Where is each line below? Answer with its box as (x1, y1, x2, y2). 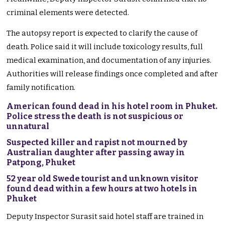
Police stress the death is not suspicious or (7, 111, 184, 122)
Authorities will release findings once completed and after (7, 69, 218, 79)
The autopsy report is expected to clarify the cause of (7, 29, 198, 38)
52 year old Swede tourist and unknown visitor (7, 174, 199, 184)
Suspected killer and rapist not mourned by (7, 138, 188, 148)
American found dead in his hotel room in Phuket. (7, 101, 218, 111)
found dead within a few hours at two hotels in (7, 184, 198, 194)
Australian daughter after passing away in (7, 148, 185, 158)
